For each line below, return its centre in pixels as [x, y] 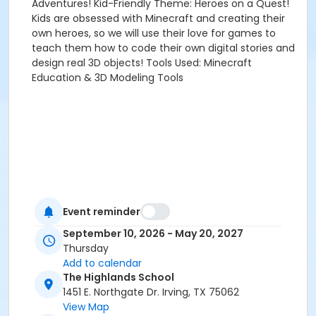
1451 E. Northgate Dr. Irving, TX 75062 [151, 292]
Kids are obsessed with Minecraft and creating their [158, 18]
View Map [86, 307]
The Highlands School [119, 278]
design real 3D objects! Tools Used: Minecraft [142, 63]
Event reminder [102, 211]
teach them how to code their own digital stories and [163, 48]
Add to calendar [102, 263]
